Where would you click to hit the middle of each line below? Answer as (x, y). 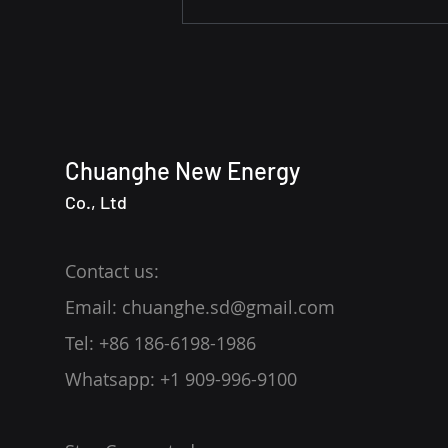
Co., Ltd (96, 202)
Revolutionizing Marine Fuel (325, 18)
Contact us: (112, 271)
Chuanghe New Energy (182, 171)
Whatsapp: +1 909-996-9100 (181, 379)
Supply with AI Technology (322, 45)
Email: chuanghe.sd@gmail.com (200, 307)
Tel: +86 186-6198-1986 (160, 343)
